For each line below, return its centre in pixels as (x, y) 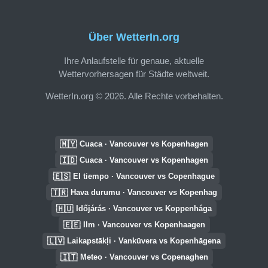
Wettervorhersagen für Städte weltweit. (134, 74)
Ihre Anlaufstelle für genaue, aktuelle (134, 60)
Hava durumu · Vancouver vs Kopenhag (144, 192)
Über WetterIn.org (134, 37)
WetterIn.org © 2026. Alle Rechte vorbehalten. (134, 96)
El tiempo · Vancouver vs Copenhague (144, 176)
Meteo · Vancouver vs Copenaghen (144, 257)
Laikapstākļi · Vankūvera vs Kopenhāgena (144, 241)
